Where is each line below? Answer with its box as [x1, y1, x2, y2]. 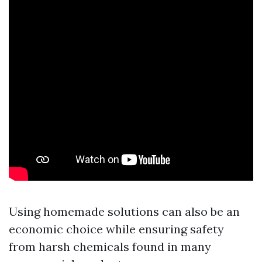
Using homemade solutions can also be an [9, 204, 240, 219]
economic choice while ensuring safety [9, 222, 224, 236]
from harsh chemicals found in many [9, 239, 211, 254]
